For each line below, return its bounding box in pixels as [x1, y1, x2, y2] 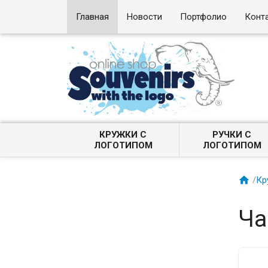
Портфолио [180, 11, 227, 22]
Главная [76, 11, 109, 22]
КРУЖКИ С [99, 129, 147, 140]
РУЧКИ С [212, 129, 252, 140]
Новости [127, 11, 163, 22]
